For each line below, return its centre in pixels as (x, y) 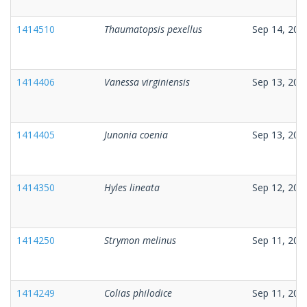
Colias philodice (138, 293)
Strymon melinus (140, 240)
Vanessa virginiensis (147, 82)
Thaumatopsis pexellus (153, 29)
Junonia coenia (136, 134)
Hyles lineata (132, 187)
